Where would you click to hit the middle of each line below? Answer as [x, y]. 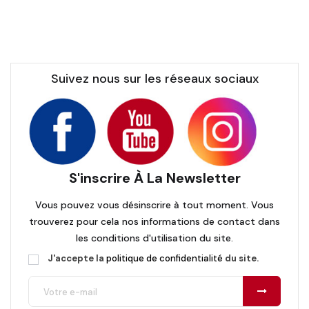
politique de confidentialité [165, 259]
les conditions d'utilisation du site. [154, 238]
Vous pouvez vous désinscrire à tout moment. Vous [154, 205]
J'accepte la [77, 259]
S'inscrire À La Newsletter [154, 178]
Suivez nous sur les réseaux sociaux [154, 79]
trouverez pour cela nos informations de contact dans [154, 222]
